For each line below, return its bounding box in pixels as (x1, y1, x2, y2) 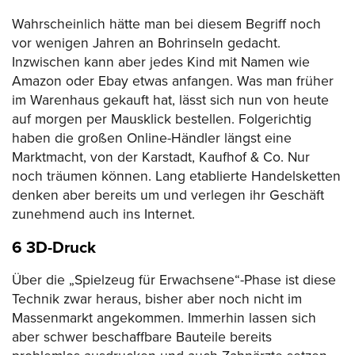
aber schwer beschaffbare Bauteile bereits (12, 329, 272, 346)
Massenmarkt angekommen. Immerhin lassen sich (12, 310, 316, 327)
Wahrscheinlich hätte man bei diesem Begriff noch (12, 16, 321, 33)
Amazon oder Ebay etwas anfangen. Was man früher (12, 73, 334, 90)
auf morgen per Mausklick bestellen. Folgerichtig (12, 111, 311, 128)
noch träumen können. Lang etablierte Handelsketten (12, 168, 341, 185)
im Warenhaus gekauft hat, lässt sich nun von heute (12, 92, 329, 109)
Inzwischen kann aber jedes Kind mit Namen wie (12, 54, 310, 71)
